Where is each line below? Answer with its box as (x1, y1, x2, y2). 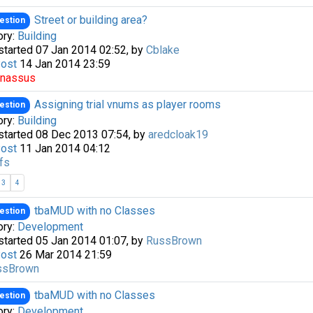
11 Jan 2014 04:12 (16, 142, 110, 156)
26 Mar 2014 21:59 (16, 248, 112, 262)
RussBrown (145, 234, 202, 248)
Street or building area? (34, 13, 147, 27)
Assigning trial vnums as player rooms (34, 98, 221, 112)
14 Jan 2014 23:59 (16, 57, 110, 71)
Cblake (145, 43, 180, 57)
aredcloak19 (147, 128, 208, 142)
